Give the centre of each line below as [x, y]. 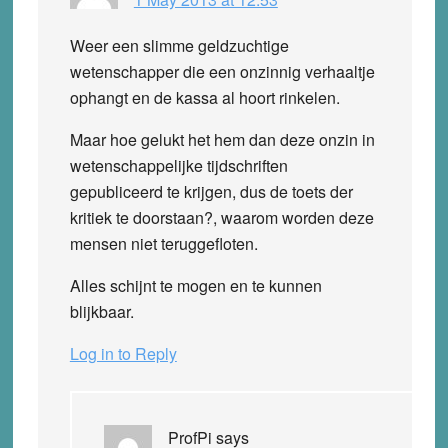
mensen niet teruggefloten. [163, 243]
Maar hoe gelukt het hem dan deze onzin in [222, 139]
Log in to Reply [123, 353]
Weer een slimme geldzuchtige [179, 45]
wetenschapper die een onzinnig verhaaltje [222, 71]
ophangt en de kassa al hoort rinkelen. [204, 97]
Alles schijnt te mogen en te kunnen [195, 285]
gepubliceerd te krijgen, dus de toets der [211, 191]
